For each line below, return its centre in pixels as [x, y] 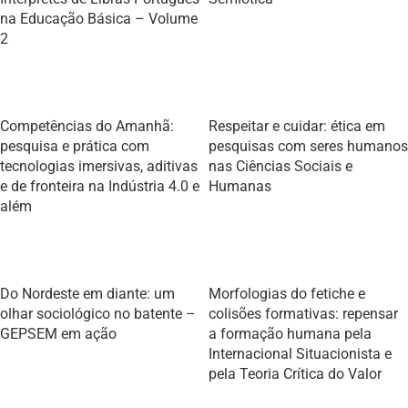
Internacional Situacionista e [300, 354]
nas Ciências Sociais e [280, 166]
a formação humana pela [290, 334]
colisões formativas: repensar [303, 314]
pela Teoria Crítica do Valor [295, 374]
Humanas [240, 186]
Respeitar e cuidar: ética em [297, 126]
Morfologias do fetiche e [287, 294]
